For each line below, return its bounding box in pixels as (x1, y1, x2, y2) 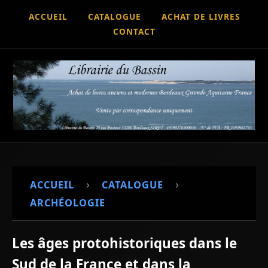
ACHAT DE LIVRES (161, 11, 240, 22)
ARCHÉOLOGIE (30, 196, 105, 209)
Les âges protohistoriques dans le (12, 233, 237, 252)
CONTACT (112, 26, 156, 37)
